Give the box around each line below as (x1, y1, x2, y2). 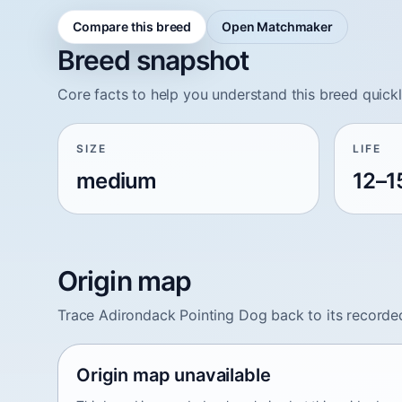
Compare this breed (73, 18, 192, 34)
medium (76, 167, 157, 194)
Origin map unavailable (76, 363, 271, 386)
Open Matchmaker (222, 18, 333, 34)
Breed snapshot (57, 43, 249, 76)
